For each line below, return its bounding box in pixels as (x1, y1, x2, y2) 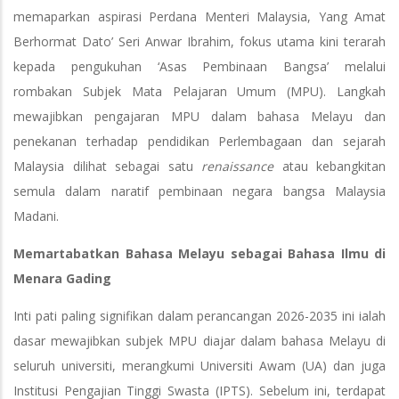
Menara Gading (13, 270, 111, 288)
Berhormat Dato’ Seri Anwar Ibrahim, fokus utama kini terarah (13, 33, 386, 51)
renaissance (201, 158, 282, 175)
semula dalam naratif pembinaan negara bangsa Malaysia (13, 183, 386, 200)
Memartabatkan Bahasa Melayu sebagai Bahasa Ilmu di (13, 245, 386, 263)
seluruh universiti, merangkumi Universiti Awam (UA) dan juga (13, 357, 386, 375)
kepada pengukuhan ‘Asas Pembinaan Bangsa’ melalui (13, 58, 386, 76)
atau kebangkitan (281, 158, 386, 175)
